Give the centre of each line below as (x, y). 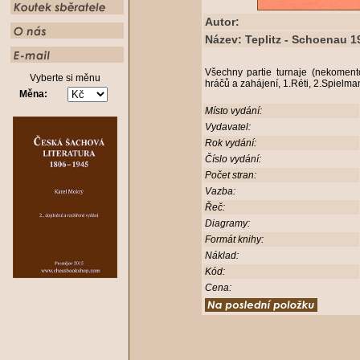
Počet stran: (230, 175)
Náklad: (221, 256)
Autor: (222, 22)
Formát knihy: (234, 239)
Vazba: (220, 191)
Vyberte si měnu (65, 78)
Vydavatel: (227, 127)
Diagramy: (227, 223)
